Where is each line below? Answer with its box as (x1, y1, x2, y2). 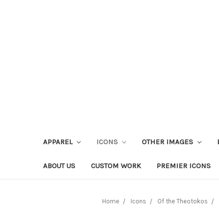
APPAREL (43, 137, 74, 146)
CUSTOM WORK (91, 161, 141, 170)
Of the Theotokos (157, 197, 208, 205)
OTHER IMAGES (141, 137, 195, 146)
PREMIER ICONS (156, 161, 211, 170)
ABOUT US (43, 161, 75, 170)
